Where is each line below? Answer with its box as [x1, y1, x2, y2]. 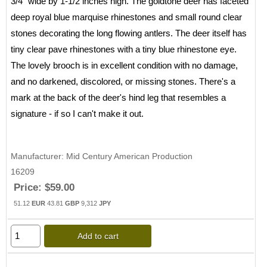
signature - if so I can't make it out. [11, 108, 144, 119]
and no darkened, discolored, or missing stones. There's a [11, 76, 235, 87]
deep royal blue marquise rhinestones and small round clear [11, 12, 242, 23]
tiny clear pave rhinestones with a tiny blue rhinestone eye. [11, 44, 237, 55]
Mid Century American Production [66, 151, 193, 162]
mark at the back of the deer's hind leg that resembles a [11, 92, 226, 103]
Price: [14, 182, 42, 194]
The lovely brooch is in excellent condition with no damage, [11, 60, 238, 71]
